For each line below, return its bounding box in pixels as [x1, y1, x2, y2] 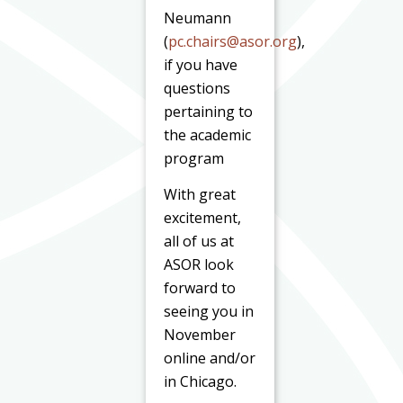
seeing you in [164, 301, 255, 322]
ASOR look [164, 255, 235, 275]
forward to [164, 278, 237, 299]
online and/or [164, 348, 256, 369]
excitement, [164, 208, 242, 228]
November [164, 325, 237, 345]
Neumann [164, 7, 232, 28]
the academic [164, 124, 252, 145]
